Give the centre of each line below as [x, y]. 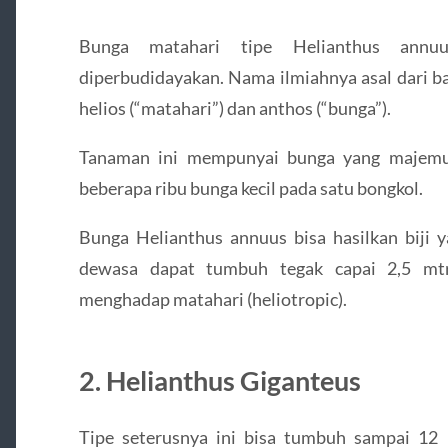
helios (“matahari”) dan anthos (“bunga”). [234, 107]
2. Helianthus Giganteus [219, 381]
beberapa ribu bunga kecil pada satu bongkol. [250, 188]
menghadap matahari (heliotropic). [212, 299]
